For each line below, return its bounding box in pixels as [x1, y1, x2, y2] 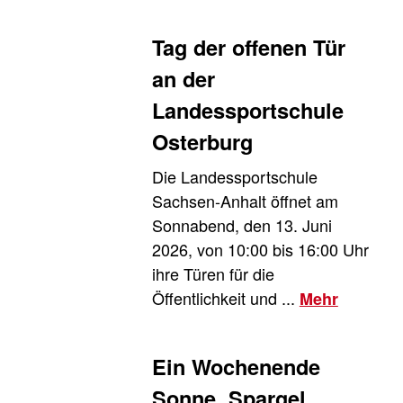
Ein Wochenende [151, 350, 320, 381]
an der [151, 63, 215, 94]
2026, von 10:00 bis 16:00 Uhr [151, 237, 369, 261]
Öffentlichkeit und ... [151, 285, 300, 309]
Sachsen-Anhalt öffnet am [151, 188, 338, 212]
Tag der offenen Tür [151, 31, 345, 62]
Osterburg [151, 126, 253, 157]
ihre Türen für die [151, 261, 274, 285]
